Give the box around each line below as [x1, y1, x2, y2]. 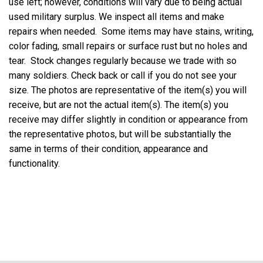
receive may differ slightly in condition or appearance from [9, 113, 248, 125]
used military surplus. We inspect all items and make [9, 11, 224, 22]
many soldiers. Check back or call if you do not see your [9, 69, 237, 81]
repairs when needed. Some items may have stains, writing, [9, 25, 254, 37]
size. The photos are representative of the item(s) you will [9, 84, 247, 96]
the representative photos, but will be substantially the [9, 128, 231, 140]
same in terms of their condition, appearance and [9, 143, 208, 154]
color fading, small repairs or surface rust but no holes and [9, 40, 247, 52]
